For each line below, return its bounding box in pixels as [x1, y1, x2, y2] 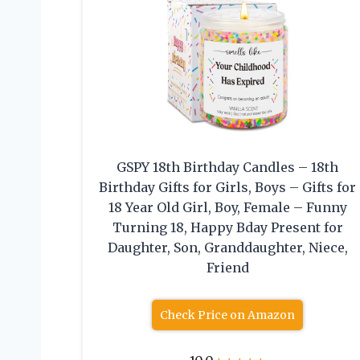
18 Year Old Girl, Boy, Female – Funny [108, 199, 347, 216]
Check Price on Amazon [160, 308, 296, 323]
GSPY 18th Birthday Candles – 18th [117, 159, 339, 176]
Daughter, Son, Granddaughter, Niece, [107, 239, 348, 256]
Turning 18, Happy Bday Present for [112, 219, 343, 236]
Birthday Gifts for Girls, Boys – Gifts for [99, 179, 357, 196]
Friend [206, 260, 249, 276]
